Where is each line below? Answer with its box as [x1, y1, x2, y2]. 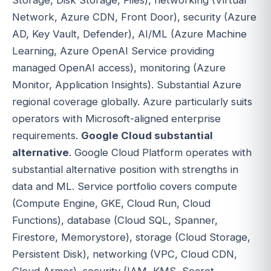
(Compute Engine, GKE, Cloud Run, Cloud [12, 197, 211, 209]
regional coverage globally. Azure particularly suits [12, 95, 252, 108]
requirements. [12, 129, 81, 142]
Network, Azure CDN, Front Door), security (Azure [12, 10, 256, 23]
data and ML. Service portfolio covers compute [12, 180, 237, 192]
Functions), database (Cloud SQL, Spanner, [12, 214, 218, 226]
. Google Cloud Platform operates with [69, 146, 252, 158]
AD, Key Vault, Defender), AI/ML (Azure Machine [12, 27, 247, 40]
